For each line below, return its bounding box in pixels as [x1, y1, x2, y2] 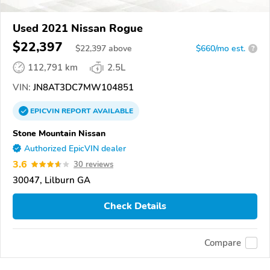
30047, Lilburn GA [13, 174, 90, 186]
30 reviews [74, 159, 113, 170]
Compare [204, 237, 241, 250]
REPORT [61, 105, 91, 116]
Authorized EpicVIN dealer [24, 142, 126, 154]
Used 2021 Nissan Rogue [13, 20, 143, 36]
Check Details [104, 199, 166, 213]
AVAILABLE [91, 105, 133, 116]
